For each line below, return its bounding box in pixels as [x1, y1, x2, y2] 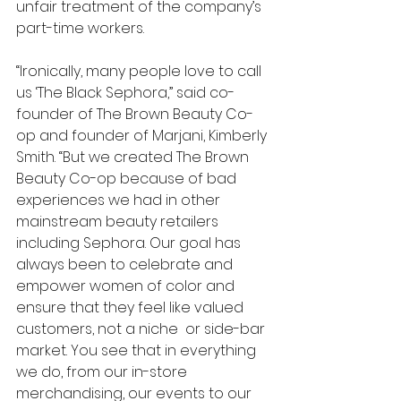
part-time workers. [16, 18, 148, 39]
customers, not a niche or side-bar [16, 319, 269, 340]
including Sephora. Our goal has [16, 233, 244, 254]
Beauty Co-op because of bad [16, 168, 240, 190]
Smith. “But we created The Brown [16, 147, 252, 168]
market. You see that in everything [16, 340, 260, 362]
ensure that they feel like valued [16, 297, 247, 319]
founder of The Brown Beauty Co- [16, 104, 253, 125]
